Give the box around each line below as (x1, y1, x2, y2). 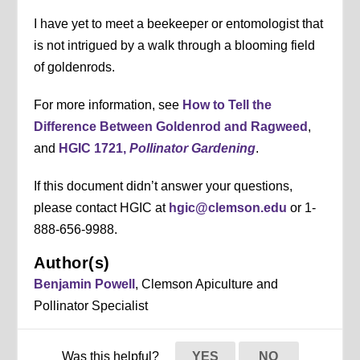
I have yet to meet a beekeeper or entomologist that (34, 16, 324, 31)
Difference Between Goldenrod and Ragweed (34, 119, 309, 133)
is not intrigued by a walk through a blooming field (34, 38, 316, 52)
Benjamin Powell (34, 276, 136, 291)
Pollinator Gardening (129, 141, 256, 155)
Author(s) (34, 253, 110, 272)
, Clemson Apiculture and (135, 276, 279, 291)
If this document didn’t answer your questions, (34, 178, 293, 193)
